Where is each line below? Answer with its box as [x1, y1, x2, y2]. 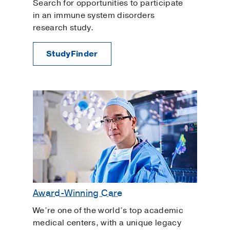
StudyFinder [46, 48, 98, 60]
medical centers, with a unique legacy [33, 217, 181, 228]
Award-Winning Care [33, 187, 123, 200]
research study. [33, 22, 94, 33]
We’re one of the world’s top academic [33, 204, 183, 216]
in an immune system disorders [33, 9, 155, 21]
